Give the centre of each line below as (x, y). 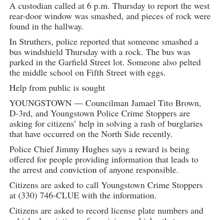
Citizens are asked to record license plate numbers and (106, 210)
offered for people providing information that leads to (104, 159)
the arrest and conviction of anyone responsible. (94, 170)
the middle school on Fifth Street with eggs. (87, 72)
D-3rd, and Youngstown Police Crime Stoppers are (99, 113)
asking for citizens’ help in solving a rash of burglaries (106, 124)
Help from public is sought (57, 88)
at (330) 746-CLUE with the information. (83, 195)
